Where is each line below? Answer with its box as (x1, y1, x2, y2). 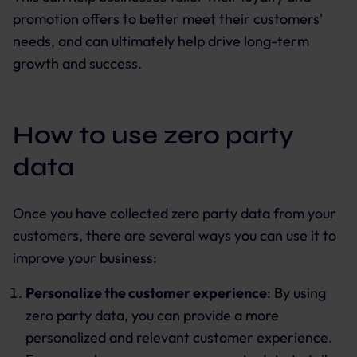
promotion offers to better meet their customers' (13, 10, 323, 28)
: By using (267, 284, 326, 302)
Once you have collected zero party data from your (13, 204, 336, 222)
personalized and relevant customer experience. (25, 328, 332, 347)
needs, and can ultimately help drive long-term (13, 32, 309, 50)
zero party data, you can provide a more (25, 306, 279, 324)
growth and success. (13, 54, 142, 73)
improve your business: (13, 249, 157, 267)
